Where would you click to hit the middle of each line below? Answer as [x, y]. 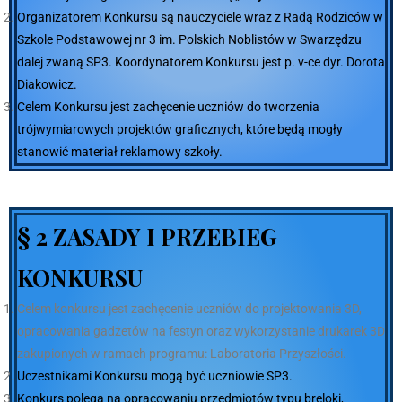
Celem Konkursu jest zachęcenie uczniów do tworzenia [168, 107]
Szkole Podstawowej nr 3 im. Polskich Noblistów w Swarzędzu [189, 40]
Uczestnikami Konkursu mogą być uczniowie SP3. [155, 376]
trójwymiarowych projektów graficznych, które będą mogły [180, 130]
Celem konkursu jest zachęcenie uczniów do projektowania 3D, [189, 309]
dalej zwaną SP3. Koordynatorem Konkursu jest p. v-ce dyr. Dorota [201, 62]
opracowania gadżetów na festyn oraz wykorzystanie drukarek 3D [201, 332]
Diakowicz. [47, 85]
